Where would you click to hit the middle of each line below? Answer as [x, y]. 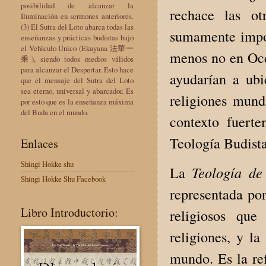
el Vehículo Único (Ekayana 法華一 [77, 48]
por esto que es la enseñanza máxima [77, 101]
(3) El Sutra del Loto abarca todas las [77, 26]
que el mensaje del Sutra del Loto [77, 80]
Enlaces [39, 143]
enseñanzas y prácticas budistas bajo [77, 37]
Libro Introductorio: [69, 212]
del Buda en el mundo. [55, 112]
